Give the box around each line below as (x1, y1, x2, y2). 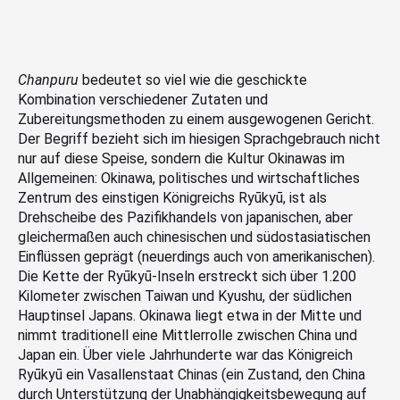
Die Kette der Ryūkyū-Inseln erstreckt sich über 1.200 (18, 267, 356, 285)
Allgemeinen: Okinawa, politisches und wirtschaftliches (18, 169, 360, 187)
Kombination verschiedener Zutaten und (18, 90, 268, 108)
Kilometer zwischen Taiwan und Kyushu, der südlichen (18, 287, 352, 304)
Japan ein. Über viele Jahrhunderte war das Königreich (18, 346, 353, 363)
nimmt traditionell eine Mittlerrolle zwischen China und (18, 326, 357, 344)
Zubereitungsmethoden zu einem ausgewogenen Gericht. (18, 110, 374, 128)
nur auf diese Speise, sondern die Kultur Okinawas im (18, 149, 345, 167)
